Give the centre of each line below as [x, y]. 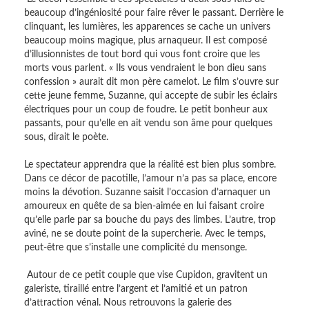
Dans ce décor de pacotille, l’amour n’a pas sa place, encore [150, 179]
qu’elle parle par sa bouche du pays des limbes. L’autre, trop [150, 220]
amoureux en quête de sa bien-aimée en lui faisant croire [144, 206]
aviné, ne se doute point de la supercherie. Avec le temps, [145, 234]
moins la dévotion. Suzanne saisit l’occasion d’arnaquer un [147, 192]
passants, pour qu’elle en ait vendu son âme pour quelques [148, 123]
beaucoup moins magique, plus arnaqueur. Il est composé [146, 41]
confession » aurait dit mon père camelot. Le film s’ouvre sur [151, 82]
